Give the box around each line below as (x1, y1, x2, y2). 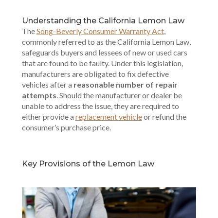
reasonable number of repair (73, 80, 178, 89)
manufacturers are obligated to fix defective (21, 69, 169, 78)
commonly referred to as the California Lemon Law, (21, 37, 191, 46)
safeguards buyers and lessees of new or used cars (21, 48, 187, 57)
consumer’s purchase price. (21, 123, 111, 132)
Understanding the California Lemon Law (21, 16, 184, 25)
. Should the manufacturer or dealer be (56, 91, 182, 100)
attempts (21, 91, 56, 100)
